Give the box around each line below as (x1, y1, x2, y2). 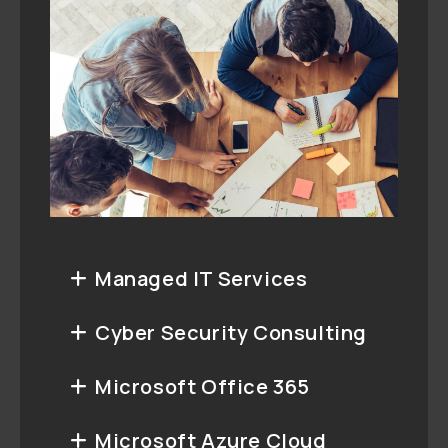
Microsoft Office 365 (95, 372, 310, 400)
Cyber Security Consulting (95, 318, 367, 346)
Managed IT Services (95, 264, 308, 292)
